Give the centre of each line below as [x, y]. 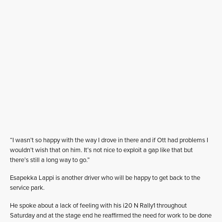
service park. [27, 188]
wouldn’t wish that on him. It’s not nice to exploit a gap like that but [101, 150]
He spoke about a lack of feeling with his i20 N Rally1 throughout [98, 206]
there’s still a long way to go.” [50, 160]
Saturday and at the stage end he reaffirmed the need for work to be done [111, 216]
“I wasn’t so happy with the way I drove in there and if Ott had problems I [109, 140]
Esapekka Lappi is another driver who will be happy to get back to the [105, 178]
